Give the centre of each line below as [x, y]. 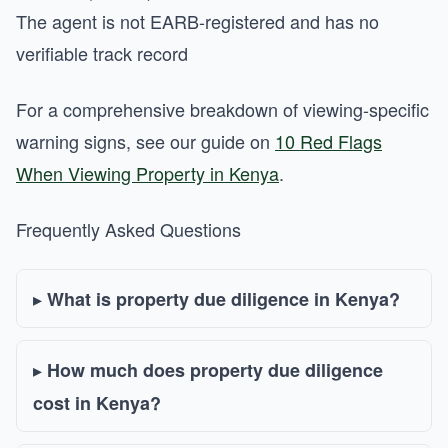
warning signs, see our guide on [145, 141]
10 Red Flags [328, 141]
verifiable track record [102, 53]
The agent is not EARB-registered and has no [197, 21]
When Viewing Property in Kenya [147, 173]
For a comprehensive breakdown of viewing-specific [222, 109]
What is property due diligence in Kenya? [223, 299]
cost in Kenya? [97, 403]
